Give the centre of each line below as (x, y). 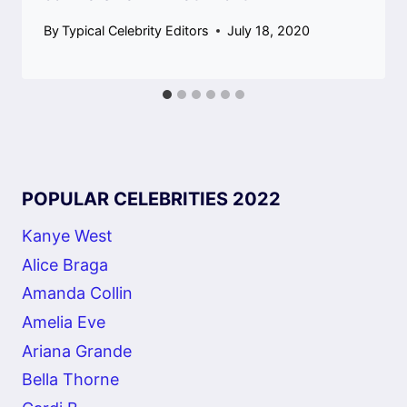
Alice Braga (65, 264)
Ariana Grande (77, 351)
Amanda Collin (77, 293)
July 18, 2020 (269, 31)
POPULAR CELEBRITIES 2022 (151, 199)
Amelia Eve (64, 322)
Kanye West (67, 236)
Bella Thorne (70, 380)
